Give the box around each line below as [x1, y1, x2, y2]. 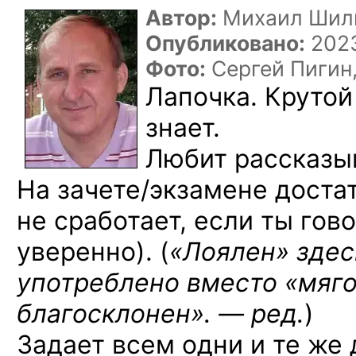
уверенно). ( [17, 236, 169, 267]
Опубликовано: [145, 30, 305, 56]
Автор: [145, 5, 217, 30]
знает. [145, 112, 220, 143]
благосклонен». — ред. [17, 298, 304, 329]
